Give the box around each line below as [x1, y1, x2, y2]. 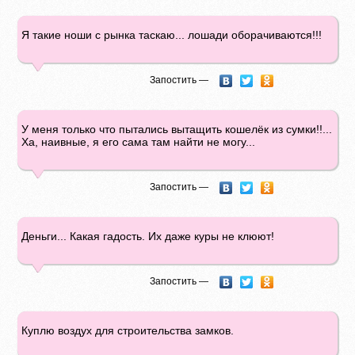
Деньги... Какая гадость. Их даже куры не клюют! [21, 230, 275, 242]
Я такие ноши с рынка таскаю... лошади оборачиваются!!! [21, 29, 323, 41]
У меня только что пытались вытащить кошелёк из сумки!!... [21, 123, 333, 136]
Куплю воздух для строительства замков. [21, 324, 235, 337]
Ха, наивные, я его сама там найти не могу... [21, 136, 256, 148]
